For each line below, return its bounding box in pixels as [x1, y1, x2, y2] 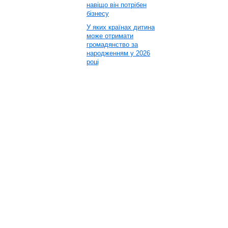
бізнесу [87, 10, 109, 17]
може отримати [87, 32, 133, 40]
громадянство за [87, 41, 138, 48]
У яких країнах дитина [87, 23, 155, 31]
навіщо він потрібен [87, 1, 147, 9]
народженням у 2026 [87, 49, 150, 57]
